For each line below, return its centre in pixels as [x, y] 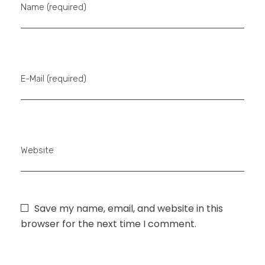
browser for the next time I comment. [109, 224]
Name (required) [54, 7]
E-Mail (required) [54, 79]
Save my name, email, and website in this [129, 209]
